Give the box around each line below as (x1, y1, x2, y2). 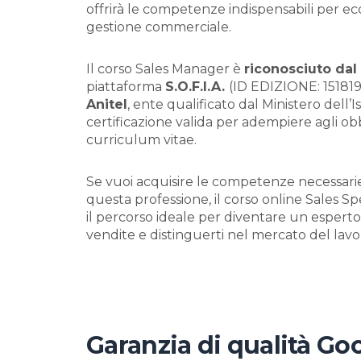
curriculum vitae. (86, 132, 197, 147)
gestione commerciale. (86, 19, 231, 35)
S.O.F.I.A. (165, 79, 229, 94)
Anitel (86, 97, 127, 112)
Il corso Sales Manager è (86, 61, 244, 77)
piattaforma (86, 79, 165, 94)
